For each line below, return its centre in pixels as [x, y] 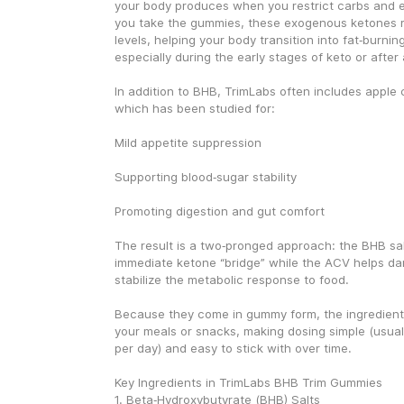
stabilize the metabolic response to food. [231, 280]
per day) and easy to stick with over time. [233, 348]
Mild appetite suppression [188, 142]
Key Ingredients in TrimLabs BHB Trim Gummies [248, 382]
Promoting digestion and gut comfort [219, 211]
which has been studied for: [194, 108]
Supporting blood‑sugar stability [205, 177]
